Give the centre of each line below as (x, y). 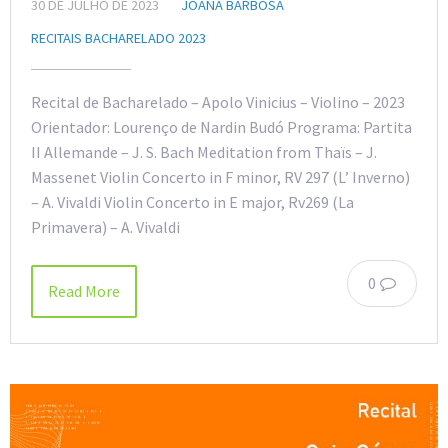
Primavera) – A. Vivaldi (105, 226)
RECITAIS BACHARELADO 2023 (118, 37)
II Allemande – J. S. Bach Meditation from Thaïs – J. (204, 151)
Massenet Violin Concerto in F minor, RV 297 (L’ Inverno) (220, 176)
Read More (84, 290)
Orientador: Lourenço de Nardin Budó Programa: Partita (221, 126)
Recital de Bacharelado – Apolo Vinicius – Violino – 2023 (218, 101)
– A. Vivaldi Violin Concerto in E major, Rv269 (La (192, 201)
